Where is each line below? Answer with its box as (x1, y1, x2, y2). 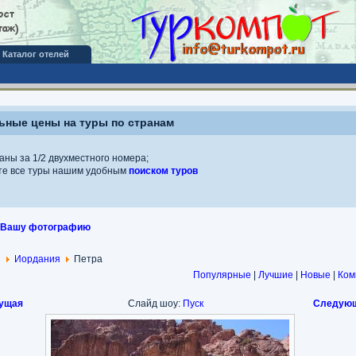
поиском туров (128, 165, 198, 176)
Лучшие (257, 269, 293, 281)
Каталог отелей (2, 49, 69, 59)
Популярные (192, 269, 251, 281)
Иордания (14, 253, 60, 265)
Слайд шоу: (127, 298, 183, 309)
